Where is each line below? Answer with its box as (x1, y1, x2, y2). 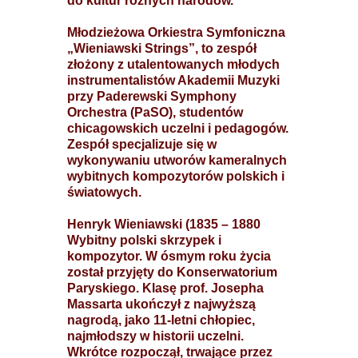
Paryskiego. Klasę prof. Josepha (67, 281, 264, 295)
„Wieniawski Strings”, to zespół (67, 42, 257, 55)
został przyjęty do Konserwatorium (67, 265, 277, 279)
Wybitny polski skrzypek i (67, 233, 221, 247)
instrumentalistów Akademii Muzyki (67, 74, 280, 87)
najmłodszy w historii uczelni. (67, 329, 244, 343)
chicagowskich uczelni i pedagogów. (67, 121, 288, 135)
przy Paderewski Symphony (67, 89, 237, 103)
